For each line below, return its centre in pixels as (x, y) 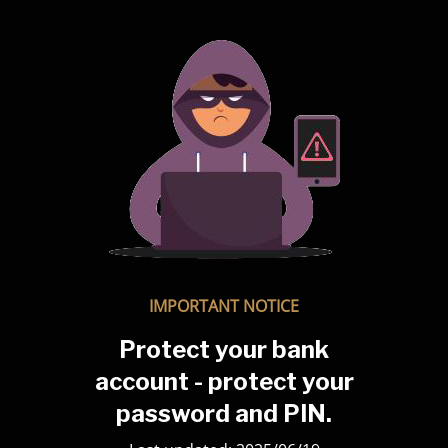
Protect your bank (224, 349)
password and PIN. (224, 413)
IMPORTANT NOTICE (224, 306)
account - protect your (224, 381)
